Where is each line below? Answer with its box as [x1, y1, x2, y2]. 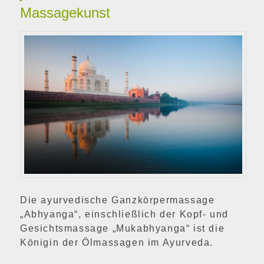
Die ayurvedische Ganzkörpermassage [20, 194, 215, 205]
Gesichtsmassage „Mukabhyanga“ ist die [20, 223, 225, 233]
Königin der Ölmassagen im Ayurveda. [20, 237, 214, 247]
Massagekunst [20, 5, 111, 21]
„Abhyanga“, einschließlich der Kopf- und [20, 209, 229, 219]
